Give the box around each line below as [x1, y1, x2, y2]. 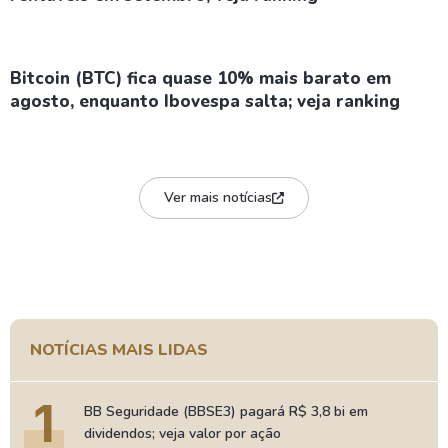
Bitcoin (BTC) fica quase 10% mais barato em [10, 67, 391, 90]
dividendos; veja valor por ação [84, 424, 281, 443]
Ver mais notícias [164, 188, 272, 207]
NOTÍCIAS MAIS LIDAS [30, 339, 208, 361]
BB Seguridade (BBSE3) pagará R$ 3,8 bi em [84, 402, 368, 421]
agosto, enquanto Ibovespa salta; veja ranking [10, 90, 400, 113]
